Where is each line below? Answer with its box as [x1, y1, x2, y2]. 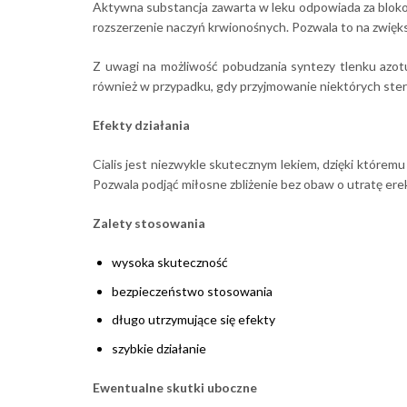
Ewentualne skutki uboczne [93, 379, 257, 395]
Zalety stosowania [93, 215, 205, 232]
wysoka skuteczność [112, 254, 228, 271]
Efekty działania [93, 117, 190, 134]
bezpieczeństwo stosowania [112, 283, 273, 299]
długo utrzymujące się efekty [112, 312, 275, 328]
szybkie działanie [112, 340, 206, 356]
